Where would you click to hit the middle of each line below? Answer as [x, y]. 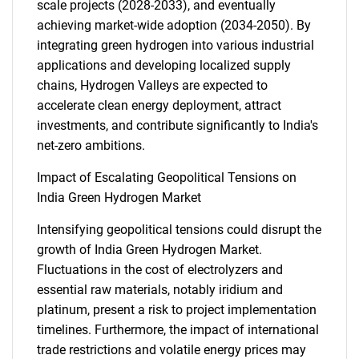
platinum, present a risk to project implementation [177, 310]
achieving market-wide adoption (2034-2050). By [174, 25]
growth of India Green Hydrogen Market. [149, 250]
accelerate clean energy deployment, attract [159, 105]
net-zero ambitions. [91, 145]
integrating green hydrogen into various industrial [175, 45]
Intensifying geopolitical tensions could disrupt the [179, 230]
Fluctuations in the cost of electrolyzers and [160, 270]
